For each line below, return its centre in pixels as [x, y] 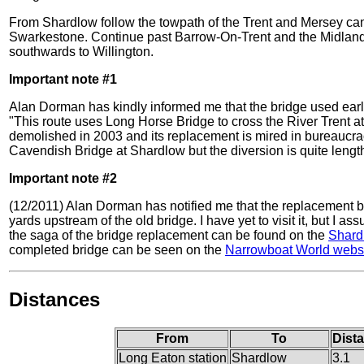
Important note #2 [63, 179]
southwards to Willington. [81, 52]
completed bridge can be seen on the [117, 250]
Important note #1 [63, 80]
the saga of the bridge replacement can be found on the [169, 236]
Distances [54, 300]
